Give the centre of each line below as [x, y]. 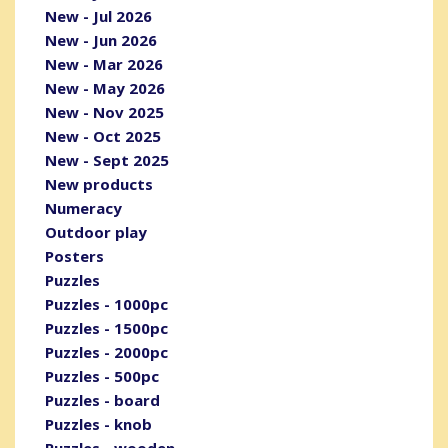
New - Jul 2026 [98, 16]
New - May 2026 [105, 88]
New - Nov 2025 [104, 112]
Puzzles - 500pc [102, 376]
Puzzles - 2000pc [106, 352]
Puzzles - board [102, 400]
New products [99, 184]
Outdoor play [96, 232]
